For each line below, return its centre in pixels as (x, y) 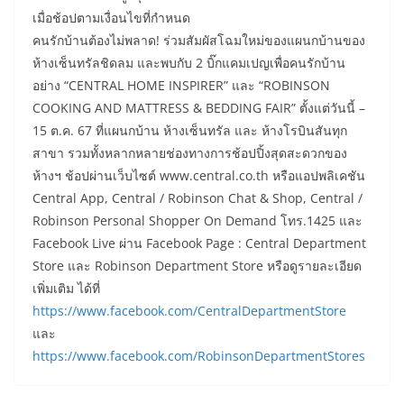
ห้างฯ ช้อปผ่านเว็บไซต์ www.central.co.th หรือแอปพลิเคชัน (199, 176)
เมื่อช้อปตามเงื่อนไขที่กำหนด (111, 18)
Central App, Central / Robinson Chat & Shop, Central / (197, 198)
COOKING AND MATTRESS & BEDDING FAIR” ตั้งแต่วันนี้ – (199, 108)
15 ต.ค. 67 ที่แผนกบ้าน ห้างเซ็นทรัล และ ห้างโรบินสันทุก (190, 131)
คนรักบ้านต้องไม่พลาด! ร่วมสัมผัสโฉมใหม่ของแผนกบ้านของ (199, 41)
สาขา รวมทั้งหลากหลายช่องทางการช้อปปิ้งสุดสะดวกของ (190, 153)
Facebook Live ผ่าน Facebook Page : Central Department (199, 243)
